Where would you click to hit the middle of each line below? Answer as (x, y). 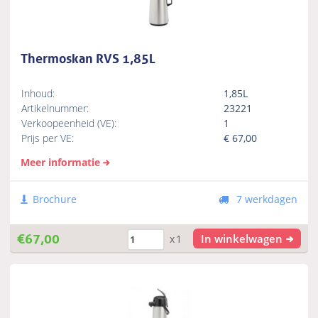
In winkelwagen (242, 238)
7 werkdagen (265, 199)
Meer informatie (61, 162)
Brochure (55, 199)
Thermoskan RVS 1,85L (88, 57)
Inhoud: (38, 93)
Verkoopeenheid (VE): (69, 123)
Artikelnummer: (55, 108)
